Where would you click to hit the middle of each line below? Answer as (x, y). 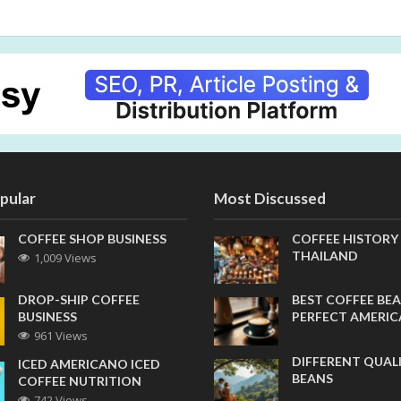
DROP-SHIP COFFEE (79, 300)
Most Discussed (270, 198)
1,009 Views (66, 258)
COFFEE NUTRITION (80, 381)
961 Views (61, 336)
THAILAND (324, 256)
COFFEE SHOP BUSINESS (93, 239)
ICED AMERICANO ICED (90, 364)
